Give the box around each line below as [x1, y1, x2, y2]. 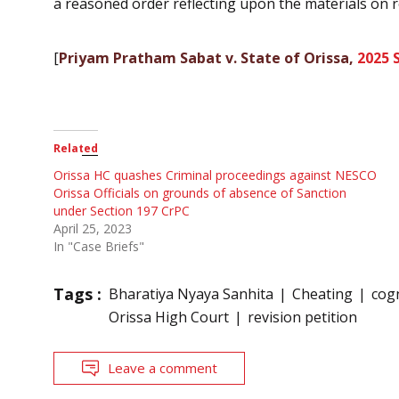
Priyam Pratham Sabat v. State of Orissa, [59, 48, 357, 69]
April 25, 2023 [53, 219, 132, 237]
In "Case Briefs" [53, 237, 144, 255]
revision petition [248, 306, 357, 327]
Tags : [53, 282, 102, 305]
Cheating [292, 283, 353, 304]
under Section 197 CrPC [53, 201, 190, 219]
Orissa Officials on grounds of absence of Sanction [53, 183, 346, 201]
